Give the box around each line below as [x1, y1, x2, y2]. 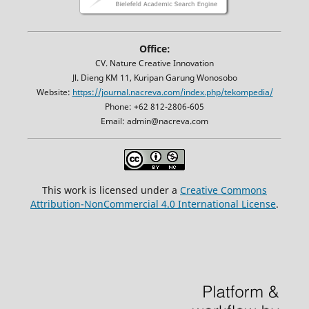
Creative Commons [180, 183, 267, 197]
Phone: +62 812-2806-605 [105, 100, 204, 112]
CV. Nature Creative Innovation [95, 57, 214, 69]
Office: [139, 41, 170, 55]
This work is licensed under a [42, 183, 180, 197]
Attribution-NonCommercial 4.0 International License [30, 197, 276, 210]
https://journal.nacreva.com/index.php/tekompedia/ [72, 86, 273, 98]
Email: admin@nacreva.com [101, 114, 208, 127]
